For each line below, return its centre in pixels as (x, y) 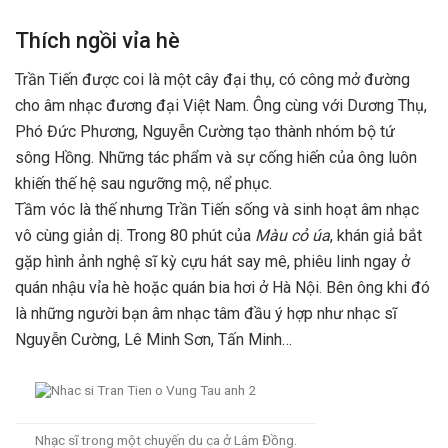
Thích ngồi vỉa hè (97, 40)
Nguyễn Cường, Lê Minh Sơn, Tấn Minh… (153, 339)
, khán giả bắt (376, 235)
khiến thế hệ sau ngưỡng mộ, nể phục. (143, 183)
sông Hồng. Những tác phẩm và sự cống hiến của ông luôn (216, 157)
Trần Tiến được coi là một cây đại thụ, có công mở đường (212, 79)
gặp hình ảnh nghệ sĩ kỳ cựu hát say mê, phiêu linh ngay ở (212, 261)
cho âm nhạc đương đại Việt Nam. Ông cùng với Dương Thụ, (221, 105)
